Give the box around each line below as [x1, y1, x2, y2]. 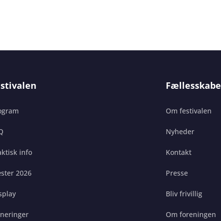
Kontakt [165, 147, 191, 157]
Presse [165, 168, 188, 178]
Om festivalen [165, 106, 212, 115]
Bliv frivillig [165, 188, 202, 198]
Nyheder [165, 126, 194, 136]
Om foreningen [165, 209, 216, 219]
